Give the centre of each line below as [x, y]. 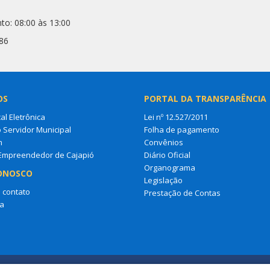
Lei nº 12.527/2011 [176, 117]
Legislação [163, 180]
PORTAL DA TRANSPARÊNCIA [205, 98]
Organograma [170, 167]
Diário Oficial [167, 155]
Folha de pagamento [182, 129]
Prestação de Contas [182, 193]
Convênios [164, 142]
